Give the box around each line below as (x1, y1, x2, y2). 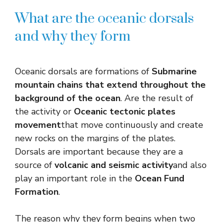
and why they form (15, 27, 130, 45)
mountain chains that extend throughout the (15, 78, 206, 91)
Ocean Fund (135, 172, 184, 184)
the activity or (15, 105, 74, 117)
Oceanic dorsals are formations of (15, 65, 152, 77)
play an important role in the (15, 172, 135, 184)
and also (173, 159, 207, 171)
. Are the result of (120, 92, 193, 104)
